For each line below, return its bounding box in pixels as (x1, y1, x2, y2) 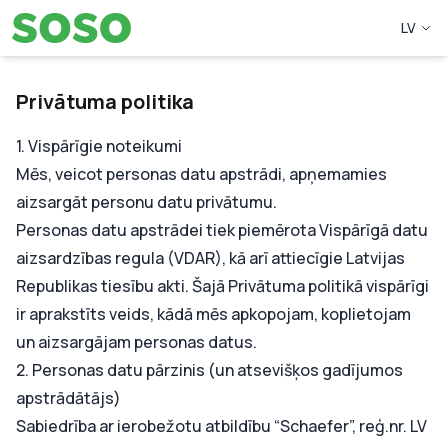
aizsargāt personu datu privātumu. (16, 191, 277, 213)
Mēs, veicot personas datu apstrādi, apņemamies (16, 163, 387, 185)
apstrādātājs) (16, 387, 121, 409)
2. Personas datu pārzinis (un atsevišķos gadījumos (16, 359, 403, 381)
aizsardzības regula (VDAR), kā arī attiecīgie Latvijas (16, 247, 405, 269)
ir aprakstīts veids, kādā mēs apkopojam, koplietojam (16, 303, 411, 325)
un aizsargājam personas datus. (16, 331, 257, 353)
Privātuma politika (16, 88, 194, 115)
